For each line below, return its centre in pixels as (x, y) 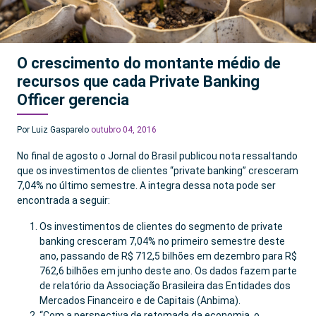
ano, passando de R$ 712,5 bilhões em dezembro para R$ (168, 256)
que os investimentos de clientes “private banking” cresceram (158, 171)
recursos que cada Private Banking (138, 81)
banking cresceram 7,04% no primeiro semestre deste (162, 241)
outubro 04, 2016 (124, 130)
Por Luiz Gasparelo (54, 130)
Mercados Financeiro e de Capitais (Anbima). (140, 300)
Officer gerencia (73, 100)
